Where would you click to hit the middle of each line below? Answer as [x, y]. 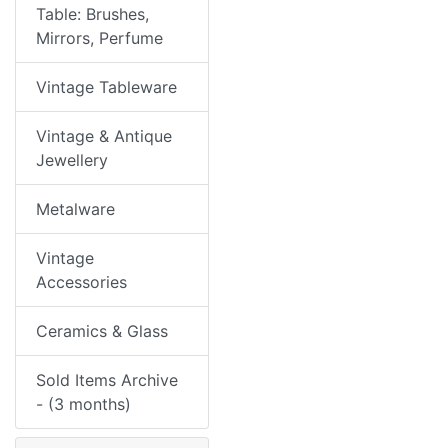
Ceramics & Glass [102, 331]
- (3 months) [83, 404]
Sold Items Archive [107, 380]
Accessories [81, 282]
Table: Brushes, [92, 14]
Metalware [75, 209]
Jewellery [72, 160]
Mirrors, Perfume [99, 38]
